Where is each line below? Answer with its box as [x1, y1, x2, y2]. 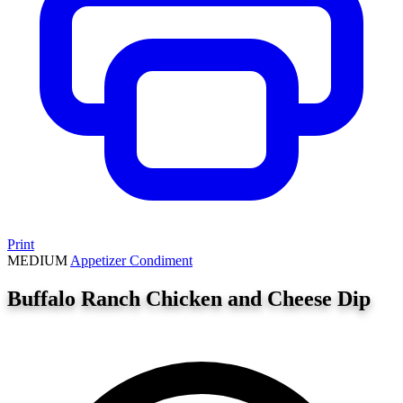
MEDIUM [7, 253, 67, 268]
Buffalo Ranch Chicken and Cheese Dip [7, 286, 371, 310]
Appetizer [70, 253, 130, 268]
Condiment [130, 253, 193, 268]
